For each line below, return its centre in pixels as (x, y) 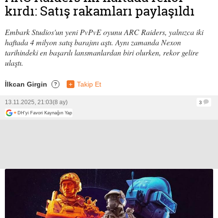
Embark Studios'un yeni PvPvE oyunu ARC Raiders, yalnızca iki (104, 32)
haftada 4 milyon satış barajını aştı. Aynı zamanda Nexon (93, 42)
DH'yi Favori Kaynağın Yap (45, 113)
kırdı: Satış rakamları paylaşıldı (100, 11)
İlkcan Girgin (26, 84)
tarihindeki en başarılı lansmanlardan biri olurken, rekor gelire (102, 53)
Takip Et (89, 84)
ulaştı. (14, 63)
